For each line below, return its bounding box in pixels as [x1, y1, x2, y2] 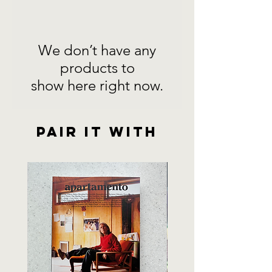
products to [59, 59, 135, 77]
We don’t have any [38, 41, 156, 59]
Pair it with [36, 123, 158, 141]
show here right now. [31, 76, 163, 95]
